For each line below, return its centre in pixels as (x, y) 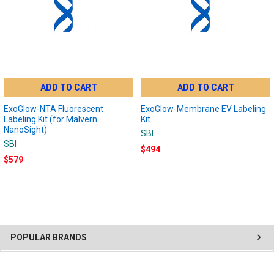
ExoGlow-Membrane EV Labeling (203, 109)
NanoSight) (25, 129)
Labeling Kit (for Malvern (50, 119)
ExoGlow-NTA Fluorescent (53, 109)
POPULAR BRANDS (49, 237)
